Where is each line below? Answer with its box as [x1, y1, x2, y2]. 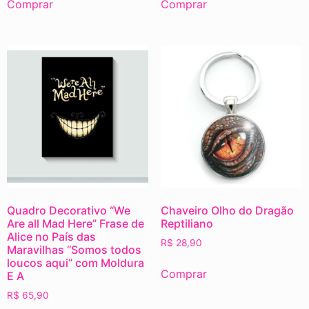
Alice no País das [7, 229, 96, 243]
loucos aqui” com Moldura [7, 255, 144, 270]
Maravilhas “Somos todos [7, 242, 141, 257]
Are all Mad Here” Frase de [7, 216, 144, 230]
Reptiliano [160, 216, 213, 230]
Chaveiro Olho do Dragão [160, 203, 294, 217]
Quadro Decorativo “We [7, 203, 130, 217]
